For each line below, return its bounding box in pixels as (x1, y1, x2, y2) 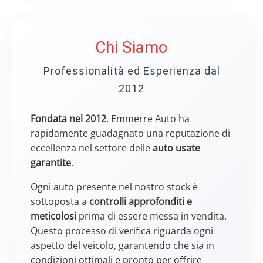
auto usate (153, 141, 200, 155)
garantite (31, 156, 71, 170)
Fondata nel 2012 (31, 112, 106, 126)
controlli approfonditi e (89, 195, 192, 208)
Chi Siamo (95, 38, 168, 58)
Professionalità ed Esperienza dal (43, 65, 220, 77)
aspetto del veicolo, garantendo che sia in (31, 239, 214, 252)
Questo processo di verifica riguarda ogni (31, 224, 213, 238)
